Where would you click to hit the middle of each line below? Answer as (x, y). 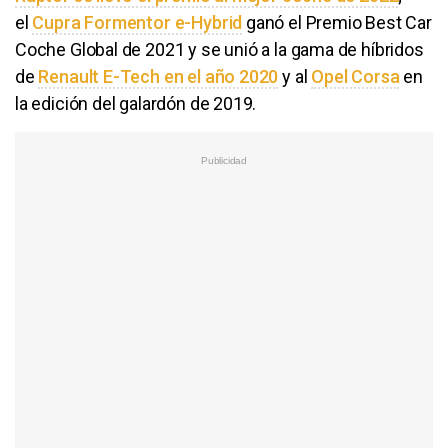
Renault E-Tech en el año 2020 (158, 77)
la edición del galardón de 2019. (136, 104)
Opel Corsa (355, 77)
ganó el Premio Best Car (337, 23)
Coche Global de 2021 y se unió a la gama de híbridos (219, 50)
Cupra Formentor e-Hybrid (137, 23)
